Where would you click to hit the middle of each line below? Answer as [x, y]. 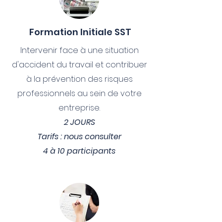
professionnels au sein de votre [79, 93]
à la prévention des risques [79, 79]
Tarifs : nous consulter [79, 137]
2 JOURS [79, 122]
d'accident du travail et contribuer [79, 65]
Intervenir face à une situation [79, 50]
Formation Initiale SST [79, 32]
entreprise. [79, 108]
